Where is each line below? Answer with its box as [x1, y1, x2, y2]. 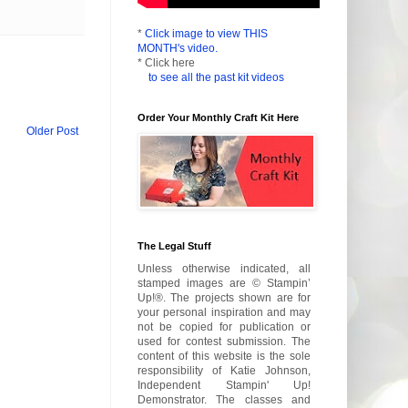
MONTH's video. [138, 42, 218, 56]
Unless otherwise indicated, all [138, 262, 311, 276]
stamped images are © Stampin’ [138, 277, 311, 291]
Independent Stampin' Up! [138, 379, 311, 393]
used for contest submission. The [138, 335, 311, 349]
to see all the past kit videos [148, 71, 284, 85]
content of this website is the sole [138, 350, 311, 363]
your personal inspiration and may [138, 306, 311, 320]
